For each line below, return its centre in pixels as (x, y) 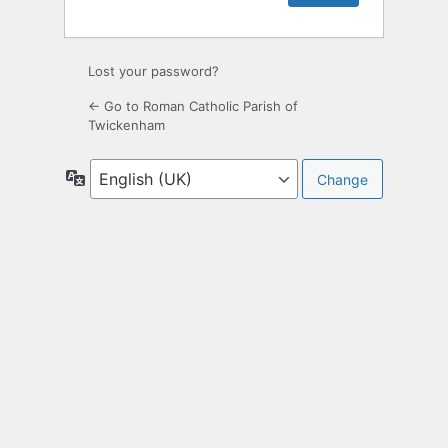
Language (117, 177)
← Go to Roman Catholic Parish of (193, 106)
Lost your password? (153, 71)
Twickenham (126, 125)
